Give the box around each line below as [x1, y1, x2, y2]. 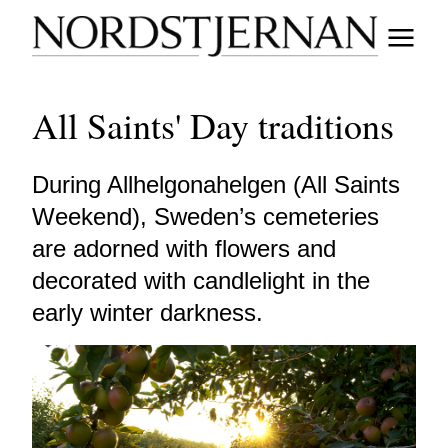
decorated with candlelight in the [32, 267, 370, 295]
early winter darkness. [32, 299, 270, 327]
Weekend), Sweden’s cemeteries [32, 203, 379, 231]
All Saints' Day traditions [32, 101, 394, 150]
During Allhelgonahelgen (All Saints [32, 171, 400, 199]
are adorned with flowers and [32, 235, 336, 263]
